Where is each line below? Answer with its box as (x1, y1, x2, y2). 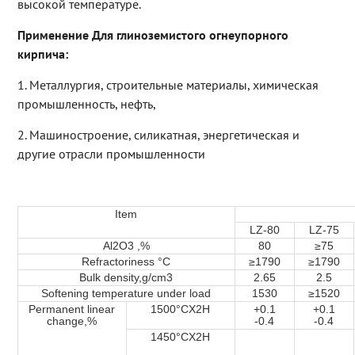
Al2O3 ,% (102, 239, 150, 253)
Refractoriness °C (82, 255, 171, 269)
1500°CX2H (151, 303, 211, 316)
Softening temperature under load (41, 287, 212, 300)
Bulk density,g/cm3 (79, 271, 174, 284)
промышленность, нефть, (17, 96, 156, 113)
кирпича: (17, 46, 68, 63)
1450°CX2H (151, 330, 211, 344)
